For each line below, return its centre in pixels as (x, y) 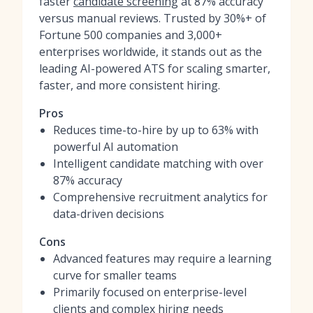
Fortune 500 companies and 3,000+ (131, 35)
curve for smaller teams (115, 275)
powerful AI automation (116, 147)
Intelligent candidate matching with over (158, 163)
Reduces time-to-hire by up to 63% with (156, 130)
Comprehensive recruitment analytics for (160, 197)
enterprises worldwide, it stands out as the (151, 52)
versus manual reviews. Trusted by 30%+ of (153, 18)
